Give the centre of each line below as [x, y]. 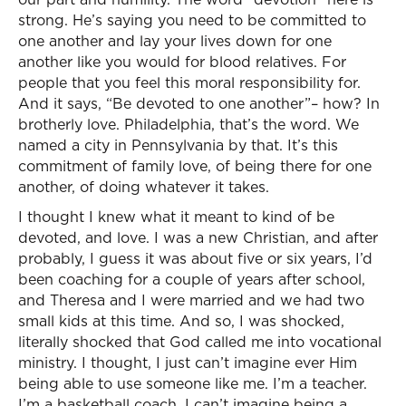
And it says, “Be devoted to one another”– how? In [199, 103]
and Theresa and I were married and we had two [191, 300]
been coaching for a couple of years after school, [192, 279]
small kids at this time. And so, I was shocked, [181, 321]
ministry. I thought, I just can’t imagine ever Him [188, 362]
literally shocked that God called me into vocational [200, 342]
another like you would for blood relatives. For [182, 62]
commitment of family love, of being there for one [195, 166]
